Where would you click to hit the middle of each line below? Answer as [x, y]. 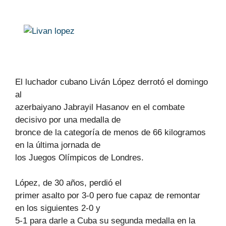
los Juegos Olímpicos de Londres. [79, 157]
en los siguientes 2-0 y [58, 208]
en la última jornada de [58, 145]
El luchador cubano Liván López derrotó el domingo [111, 82]
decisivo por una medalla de [68, 120]
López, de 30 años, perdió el [68, 183]
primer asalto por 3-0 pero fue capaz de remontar [108, 195]
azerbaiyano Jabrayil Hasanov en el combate [100, 107]
